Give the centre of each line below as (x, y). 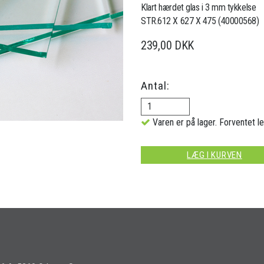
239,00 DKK (167, 45)
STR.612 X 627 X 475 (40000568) (200, 21)
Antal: (155, 85)
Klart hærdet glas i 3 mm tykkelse (199, 7)
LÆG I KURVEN (214, 155)
